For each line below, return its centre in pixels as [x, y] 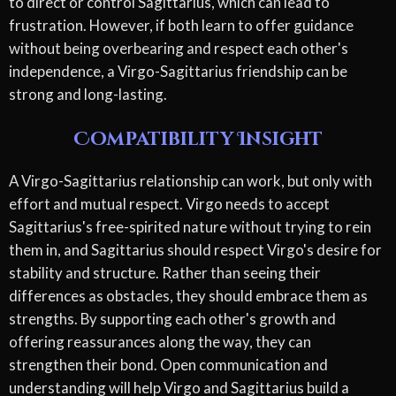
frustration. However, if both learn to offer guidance [181, 25]
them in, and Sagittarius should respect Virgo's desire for [195, 250]
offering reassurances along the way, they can [160, 342]
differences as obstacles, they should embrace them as [188, 296]
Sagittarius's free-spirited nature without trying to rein [190, 227]
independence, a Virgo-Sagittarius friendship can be [178, 71]
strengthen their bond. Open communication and [168, 365]
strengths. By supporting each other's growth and [172, 319]
